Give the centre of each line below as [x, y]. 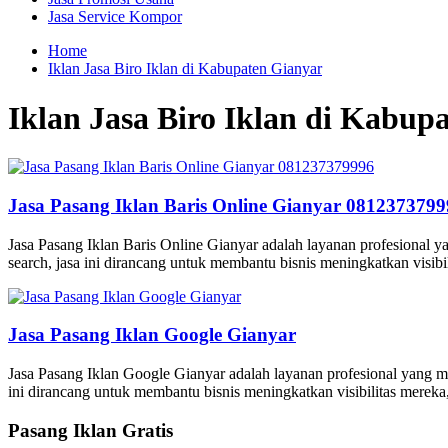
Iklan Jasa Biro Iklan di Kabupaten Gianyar [185, 69]
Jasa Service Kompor [115, 17]
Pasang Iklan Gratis [90, 430]
